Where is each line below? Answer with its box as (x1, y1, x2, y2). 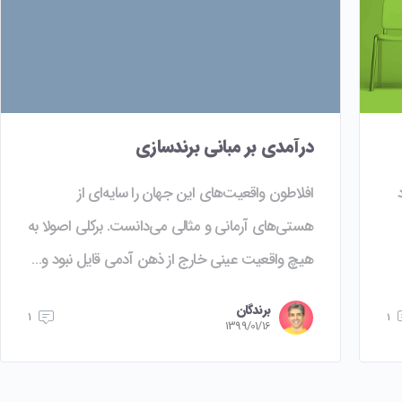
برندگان (235, 300, 270, 320)
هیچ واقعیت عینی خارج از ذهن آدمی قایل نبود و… (31, 247, 313, 272)
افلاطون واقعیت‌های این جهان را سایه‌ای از (77, 180, 313, 205)
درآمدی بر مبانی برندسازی (135, 132, 313, 161)
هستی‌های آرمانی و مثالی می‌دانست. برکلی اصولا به (28, 214, 313, 239)
